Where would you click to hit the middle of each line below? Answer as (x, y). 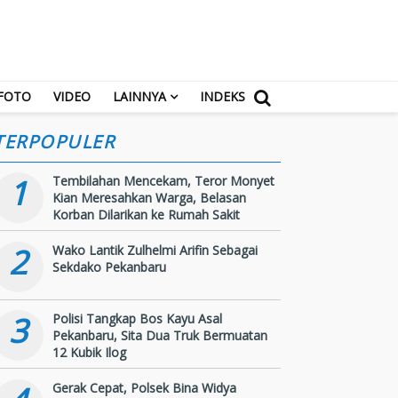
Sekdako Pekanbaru (109, 267)
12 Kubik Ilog (89, 353)
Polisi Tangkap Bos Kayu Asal (137, 319)
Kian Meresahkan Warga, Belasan (149, 198)
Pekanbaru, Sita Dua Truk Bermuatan (160, 336)
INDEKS (223, 96)
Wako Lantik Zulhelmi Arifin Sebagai (155, 250)
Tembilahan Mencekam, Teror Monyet (163, 181)
